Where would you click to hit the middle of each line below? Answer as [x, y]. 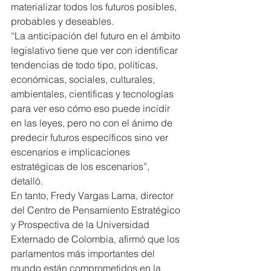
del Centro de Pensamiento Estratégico [97, 210]
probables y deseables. [62, 21]
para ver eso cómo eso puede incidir [92, 108]
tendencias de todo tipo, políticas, [86, 64]
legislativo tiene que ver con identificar [96, 50]
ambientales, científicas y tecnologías [93, 93]
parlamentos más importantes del [84, 253]
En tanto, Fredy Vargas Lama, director [93, 195]
